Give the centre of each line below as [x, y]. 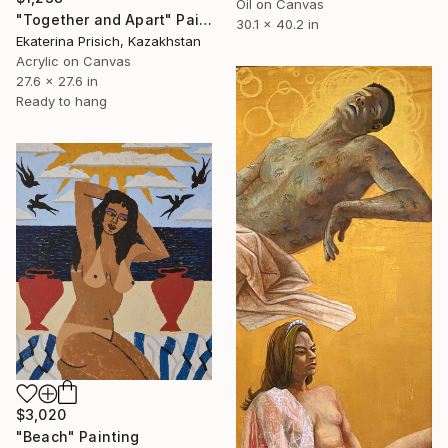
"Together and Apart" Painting [205, 19]
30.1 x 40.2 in [277, 24]
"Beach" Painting [78, 437]
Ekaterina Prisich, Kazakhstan [108, 40]
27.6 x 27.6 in [57, 80]
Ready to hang [61, 100]
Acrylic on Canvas [73, 60]
